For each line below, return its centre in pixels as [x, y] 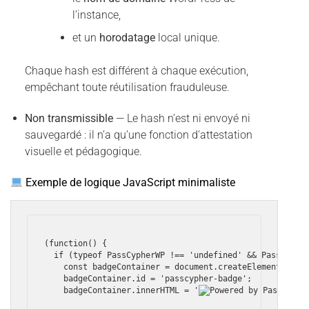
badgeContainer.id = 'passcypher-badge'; [148, 278]
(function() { [76, 243]
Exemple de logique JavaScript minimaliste [129, 182]
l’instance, [96, 14]
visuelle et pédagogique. [83, 151]
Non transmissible [69, 118]
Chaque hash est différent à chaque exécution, [136, 71]
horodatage [127, 38]
